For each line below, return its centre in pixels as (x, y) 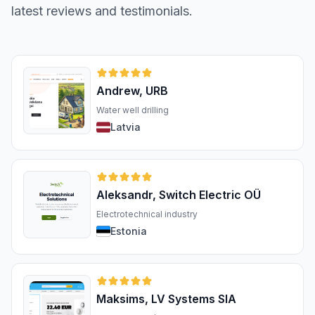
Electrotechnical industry (147, 214)
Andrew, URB (132, 91)
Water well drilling (133, 110)
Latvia (126, 127)
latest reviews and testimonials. (102, 11)
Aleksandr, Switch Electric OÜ (179, 195)
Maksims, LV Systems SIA (166, 299)
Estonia (129, 231)
